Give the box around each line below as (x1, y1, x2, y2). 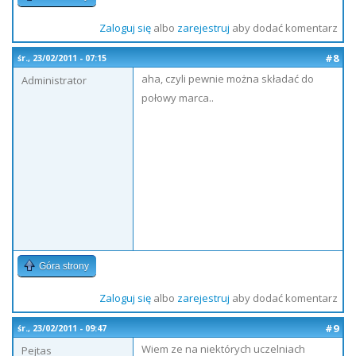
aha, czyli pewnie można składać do (141, 72, 314, 86)
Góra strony (39, 261, 89, 272)
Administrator (21, 73, 87, 87)
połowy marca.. (141, 91, 214, 105)
